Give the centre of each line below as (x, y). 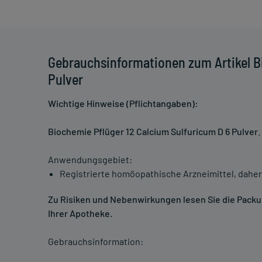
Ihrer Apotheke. (80, 213)
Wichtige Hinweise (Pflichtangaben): (123, 104)
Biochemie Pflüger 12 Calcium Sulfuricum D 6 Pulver (153, 132)
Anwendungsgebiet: (90, 160)
